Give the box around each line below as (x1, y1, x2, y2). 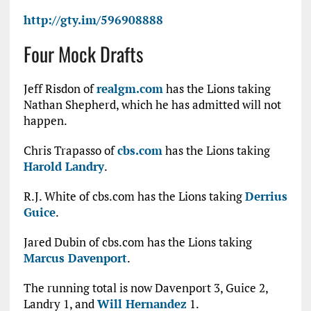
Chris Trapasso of (23, 142, 117, 158)
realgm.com (96, 81, 163, 96)
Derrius (244, 188, 287, 204)
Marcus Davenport (23, 250, 127, 266)
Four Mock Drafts (23, 40, 143, 68)
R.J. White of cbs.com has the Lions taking (23, 188, 245, 204)
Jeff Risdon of (23, 81, 96, 96)
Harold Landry (23, 158, 104, 174)
